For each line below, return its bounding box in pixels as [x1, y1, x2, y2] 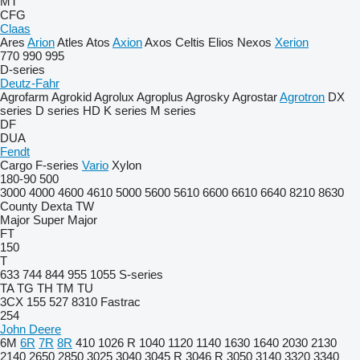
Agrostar [232, 90, 277, 104]
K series [104, 104, 147, 117]
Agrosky [186, 90, 230, 104]
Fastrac [100, 295, 141, 309]
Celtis [175, 35, 205, 49]
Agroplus [137, 90, 183, 104]
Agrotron [280, 90, 325, 104]
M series [150, 104, 196, 117]
